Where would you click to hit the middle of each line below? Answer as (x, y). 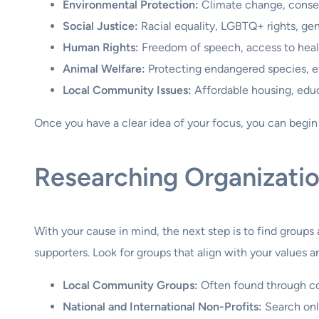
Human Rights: (101, 47)
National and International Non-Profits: (162, 306)
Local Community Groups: (130, 285)
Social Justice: (100, 26)
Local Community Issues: (127, 90)
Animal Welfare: (104, 68)
